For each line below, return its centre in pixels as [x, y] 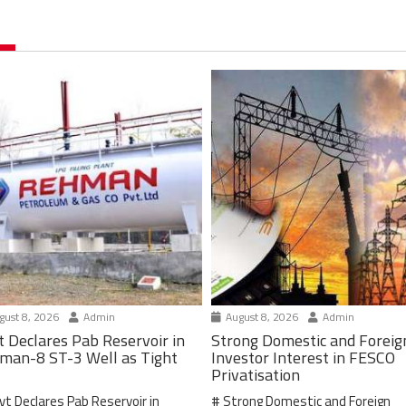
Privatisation [256, 374]
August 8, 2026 [261, 316]
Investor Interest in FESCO [304, 357]
